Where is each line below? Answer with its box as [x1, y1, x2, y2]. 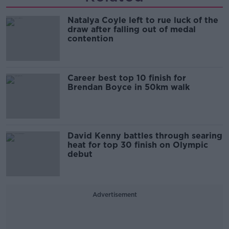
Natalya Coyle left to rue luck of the [67, 15, 218, 25]
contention [67, 34, 113, 43]
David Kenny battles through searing [67, 131, 222, 141]
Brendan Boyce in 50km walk [67, 82, 190, 92]
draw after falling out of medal [67, 25, 196, 34]
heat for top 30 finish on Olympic [67, 140, 208, 150]
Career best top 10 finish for [67, 73, 186, 83]
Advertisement [92, 191, 137, 198]
